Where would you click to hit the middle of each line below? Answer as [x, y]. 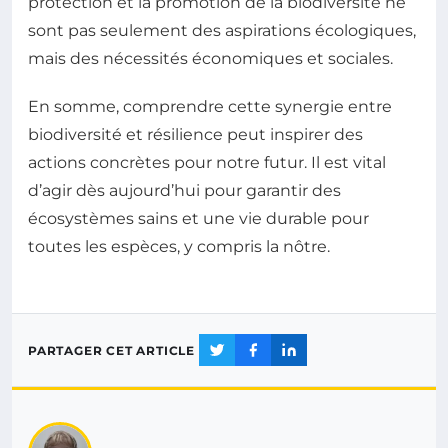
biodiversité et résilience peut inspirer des [195, 135]
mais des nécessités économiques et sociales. [210, 59]
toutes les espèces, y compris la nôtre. [179, 247]
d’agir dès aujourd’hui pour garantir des [184, 191]
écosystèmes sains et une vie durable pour [198, 219]
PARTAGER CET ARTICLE [111, 350]
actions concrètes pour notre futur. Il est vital [207, 163]
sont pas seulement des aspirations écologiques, [222, 31]
